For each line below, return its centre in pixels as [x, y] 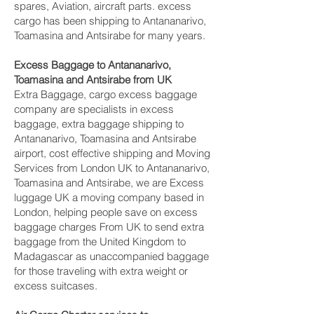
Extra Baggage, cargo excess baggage [105, 94]
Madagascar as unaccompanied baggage [111, 256]
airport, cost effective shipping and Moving [112, 153]
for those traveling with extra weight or [101, 271]
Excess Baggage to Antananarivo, [93, 65]
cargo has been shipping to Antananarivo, [110, 21]
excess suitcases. [56, 286]
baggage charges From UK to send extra [109, 227]
